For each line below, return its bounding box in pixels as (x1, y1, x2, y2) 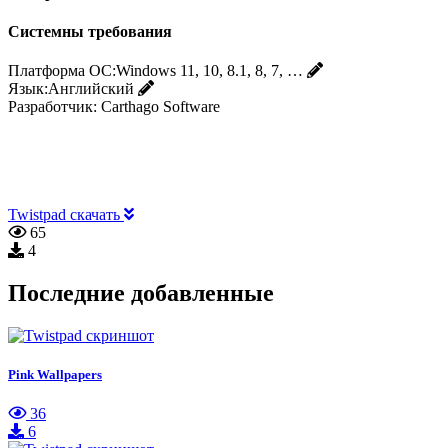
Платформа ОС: (8, 62, 116, 80)
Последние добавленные (8, 280, 274, 307)
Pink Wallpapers (8, 367, 102, 383)
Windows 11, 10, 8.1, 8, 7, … (116, 62, 303, 80)
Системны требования (8, 22, 172, 40)
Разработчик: (8, 98, 97, 116)
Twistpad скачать (8, 206, 124, 224)
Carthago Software (101, 98, 220, 116)
